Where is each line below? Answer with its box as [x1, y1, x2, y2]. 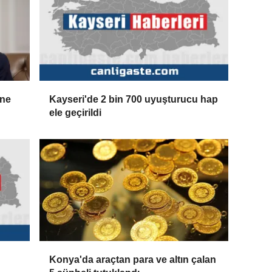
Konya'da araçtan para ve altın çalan [49, 254, 217, 265]
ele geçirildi [49, 107, 102, 118]
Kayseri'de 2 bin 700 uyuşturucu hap [49, 93, 219, 104]
